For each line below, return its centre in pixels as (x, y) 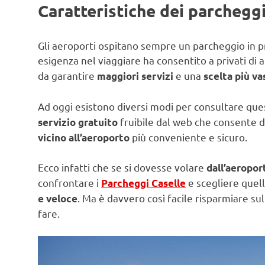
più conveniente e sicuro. (188, 137)
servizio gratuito (78, 122)
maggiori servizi (135, 76)
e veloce (58, 199)
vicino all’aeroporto (84, 137)
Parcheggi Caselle (143, 183)
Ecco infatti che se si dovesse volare (122, 167)
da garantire (67, 76)
